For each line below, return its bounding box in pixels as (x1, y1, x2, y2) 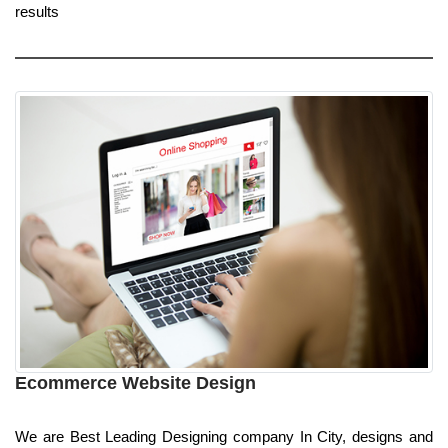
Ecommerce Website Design (15, 373, 256, 394)
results (15, 2, 59, 20)
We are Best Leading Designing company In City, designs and (15, 428, 433, 446)
